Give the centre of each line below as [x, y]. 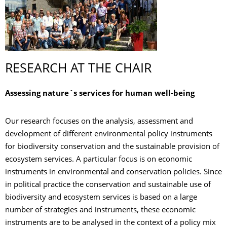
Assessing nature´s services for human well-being [100, 94]
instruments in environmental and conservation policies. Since [113, 173]
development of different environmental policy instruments [109, 135]
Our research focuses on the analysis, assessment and [99, 122]
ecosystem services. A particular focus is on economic [99, 160]
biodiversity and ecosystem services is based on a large [101, 198]
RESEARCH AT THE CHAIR [78, 69]
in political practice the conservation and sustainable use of [108, 185]
